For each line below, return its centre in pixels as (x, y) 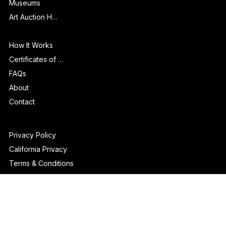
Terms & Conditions (41, 184)
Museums (24, 23)
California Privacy (38, 169)
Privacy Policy (32, 155)
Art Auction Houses (54, 37)
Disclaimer (26, 198)
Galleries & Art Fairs (53, 9)
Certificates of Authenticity (61, 79)
